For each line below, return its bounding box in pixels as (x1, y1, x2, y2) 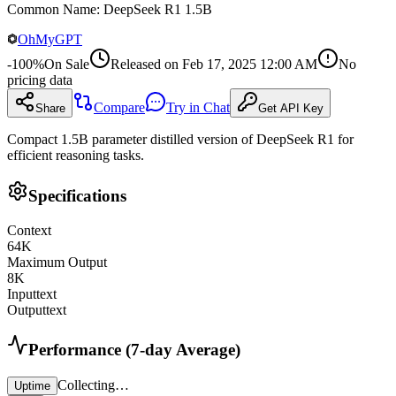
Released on (110, 57, 179, 72)
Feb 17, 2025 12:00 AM (182, 57, 317, 72)
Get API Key (258, 102, 324, 116)
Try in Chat (166, 100, 230, 116)
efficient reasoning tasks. (7, 148, 144, 164)
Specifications (28, 187, 126, 205)
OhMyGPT (18, 32, 82, 48)
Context (7, 222, 51, 238)
